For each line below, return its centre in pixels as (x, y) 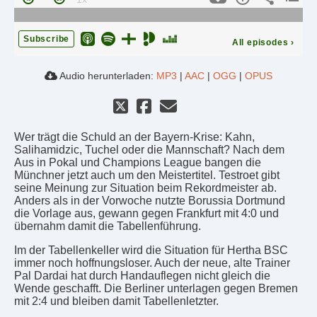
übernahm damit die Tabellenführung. (108, 226)
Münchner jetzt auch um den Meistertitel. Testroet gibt (147, 175)
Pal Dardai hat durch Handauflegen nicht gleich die (142, 276)
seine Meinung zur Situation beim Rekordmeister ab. (145, 188)
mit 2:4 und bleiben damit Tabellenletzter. (116, 301)
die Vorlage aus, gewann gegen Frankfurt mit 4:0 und (146, 214)
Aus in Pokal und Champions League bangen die (138, 163)
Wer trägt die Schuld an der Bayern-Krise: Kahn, (134, 137)
